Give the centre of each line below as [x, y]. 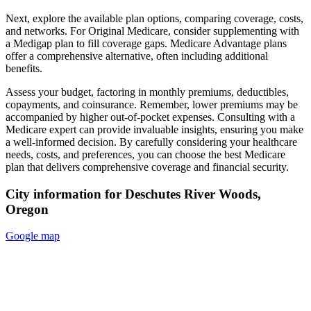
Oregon [27, 209]
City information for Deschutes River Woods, [133, 194]
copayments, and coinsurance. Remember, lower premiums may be [152, 104]
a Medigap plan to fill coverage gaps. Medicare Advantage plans [146, 43]
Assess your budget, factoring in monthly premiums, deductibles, [147, 92]
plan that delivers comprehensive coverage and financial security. [147, 167]
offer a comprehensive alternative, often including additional [137, 56]
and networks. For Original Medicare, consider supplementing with [152, 31]
